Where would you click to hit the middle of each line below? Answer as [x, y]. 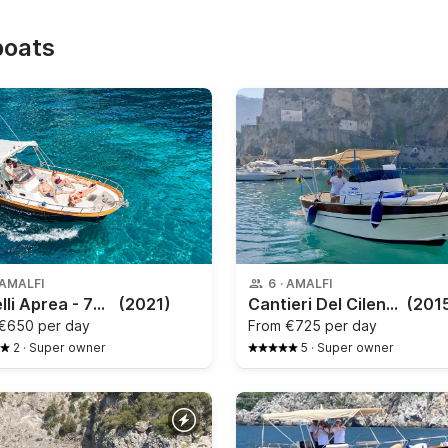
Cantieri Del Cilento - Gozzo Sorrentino [392, 303]
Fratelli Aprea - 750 [99, 303]
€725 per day [331, 325]
